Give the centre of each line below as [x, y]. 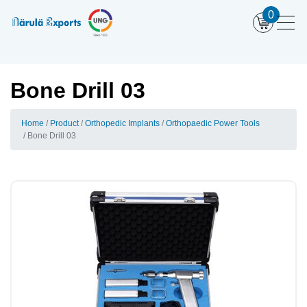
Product [64, 123]
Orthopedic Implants [122, 123]
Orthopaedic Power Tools [213, 123]
